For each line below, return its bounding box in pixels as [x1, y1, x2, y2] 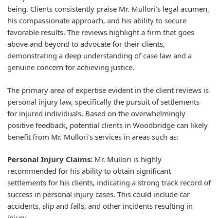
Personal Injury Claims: [7, 154, 92, 164]
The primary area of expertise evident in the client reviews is [7, 85, 209, 95]
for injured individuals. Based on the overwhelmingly [7, 108, 185, 118]
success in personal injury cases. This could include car [7, 189, 190, 199]
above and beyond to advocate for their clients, [7, 39, 165, 49]
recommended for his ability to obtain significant [7, 166, 171, 176]
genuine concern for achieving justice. [7, 62, 134, 72]
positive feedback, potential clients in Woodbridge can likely [7, 120, 208, 130]
